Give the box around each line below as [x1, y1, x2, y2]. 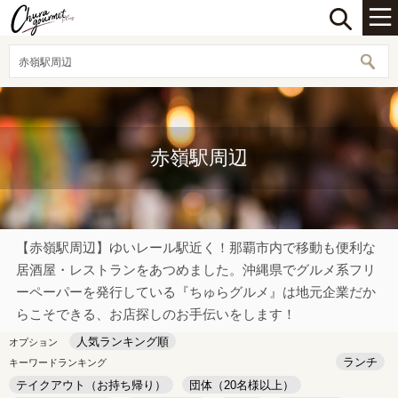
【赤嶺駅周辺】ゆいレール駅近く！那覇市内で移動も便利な [16, 240, 376, 255]
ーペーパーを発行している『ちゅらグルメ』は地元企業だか [16, 284, 376, 299]
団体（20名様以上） [189, 378, 294, 392]
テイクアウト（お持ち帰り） [16, 378, 166, 392]
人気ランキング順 [76, 335, 169, 348]
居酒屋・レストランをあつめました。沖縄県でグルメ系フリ [16, 262, 376, 277]
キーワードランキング [9, 357, 107, 368]
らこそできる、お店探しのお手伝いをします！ [16, 306, 296, 322]
